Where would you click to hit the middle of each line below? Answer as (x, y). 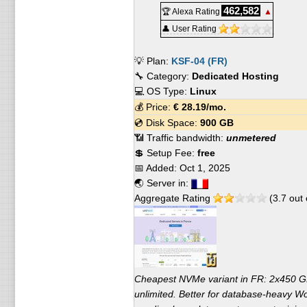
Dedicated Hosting (235, 76)
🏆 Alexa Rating (191, 12)
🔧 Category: (163, 76)
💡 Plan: (152, 61)
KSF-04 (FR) (199, 61)
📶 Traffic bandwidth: (180, 138)
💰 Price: (153, 107)
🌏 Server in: (162, 183)
